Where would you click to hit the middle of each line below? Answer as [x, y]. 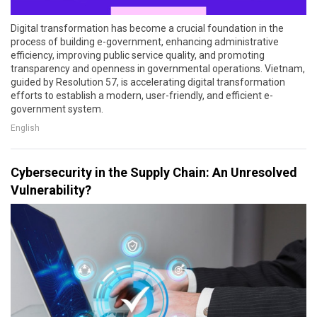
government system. [57, 109]
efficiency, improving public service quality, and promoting [138, 55]
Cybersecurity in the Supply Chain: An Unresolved [154, 172]
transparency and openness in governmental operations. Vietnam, [158, 68]
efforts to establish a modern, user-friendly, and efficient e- [142, 95]
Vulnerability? [51, 190]
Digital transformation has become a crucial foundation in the [147, 28]
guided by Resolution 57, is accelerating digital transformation [148, 82]
